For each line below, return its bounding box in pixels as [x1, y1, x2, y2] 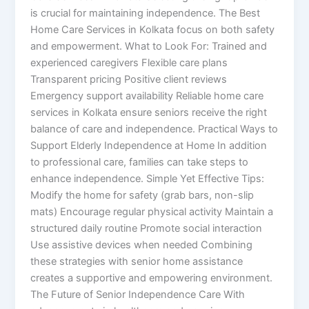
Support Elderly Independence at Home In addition [30, 139, 268, 152]
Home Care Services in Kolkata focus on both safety [30, 23, 275, 36]
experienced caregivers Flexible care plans [30, 56, 228, 69]
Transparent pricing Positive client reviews [30, 72, 228, 86]
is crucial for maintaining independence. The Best [30, 6, 261, 19]
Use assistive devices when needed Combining [30, 238, 253, 251]
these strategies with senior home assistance [30, 255, 243, 268]
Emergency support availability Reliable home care [30, 89, 264, 102]
